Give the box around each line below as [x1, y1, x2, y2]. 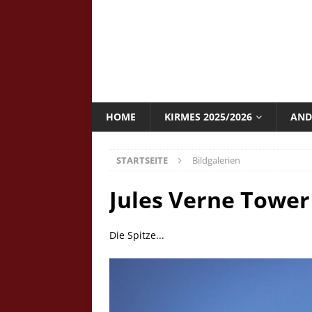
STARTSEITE [116, 154, 168, 166]
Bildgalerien [192, 154, 240, 166]
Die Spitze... [109, 228, 164, 242]
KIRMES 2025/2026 [164, 110, 252, 123]
